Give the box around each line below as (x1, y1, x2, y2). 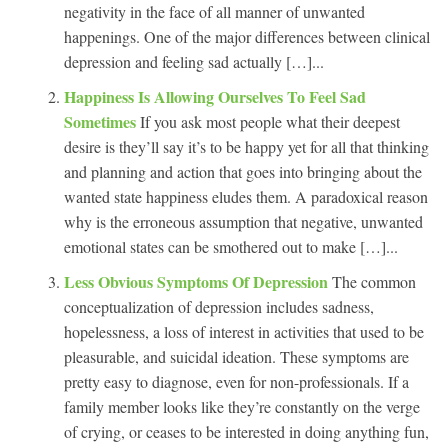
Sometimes (64, 109, 140, 133)
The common (332, 270, 416, 292)
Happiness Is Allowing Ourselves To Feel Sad (64, 84, 366, 108)
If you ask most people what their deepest (140, 110, 400, 132)
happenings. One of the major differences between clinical (64, 25, 430, 47)
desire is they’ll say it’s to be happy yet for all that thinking (64, 135, 429, 157)
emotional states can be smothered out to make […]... (64, 235, 398, 257)
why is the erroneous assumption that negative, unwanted (64, 210, 423, 232)
